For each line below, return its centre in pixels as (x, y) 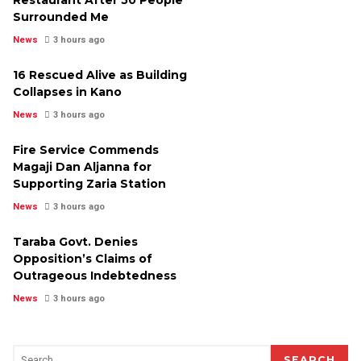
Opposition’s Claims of (83, 258)
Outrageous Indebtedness (96, 275)
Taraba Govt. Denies (75, 241)
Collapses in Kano (67, 91)
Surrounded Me (61, 17)
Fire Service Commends (86, 149)
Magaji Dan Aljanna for (82, 166)
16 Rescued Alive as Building (100, 75)
